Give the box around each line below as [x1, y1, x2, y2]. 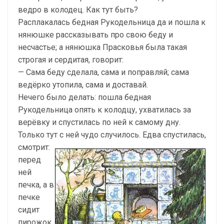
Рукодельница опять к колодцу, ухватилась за [18, 105, 191, 114]
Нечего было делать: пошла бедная [18, 92, 151, 102]
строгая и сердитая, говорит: [18, 55, 123, 64]
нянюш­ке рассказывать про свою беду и [18, 30, 173, 39]
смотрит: [18, 142, 50, 152]
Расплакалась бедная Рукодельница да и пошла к [18, 17, 205, 27]
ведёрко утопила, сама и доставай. [18, 80, 148, 89]
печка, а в [18, 180, 54, 189]
